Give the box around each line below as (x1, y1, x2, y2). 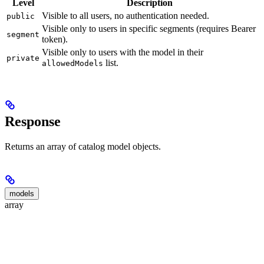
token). (42, 34, 68, 44)
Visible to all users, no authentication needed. (42, 10, 209, 21)
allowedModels (42, 58, 103, 68)
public (6, 11, 35, 21)
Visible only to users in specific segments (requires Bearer (42, 23, 256, 34)
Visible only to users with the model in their (42, 47, 203, 57)
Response (5, 113, 61, 129)
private (6, 53, 39, 62)
